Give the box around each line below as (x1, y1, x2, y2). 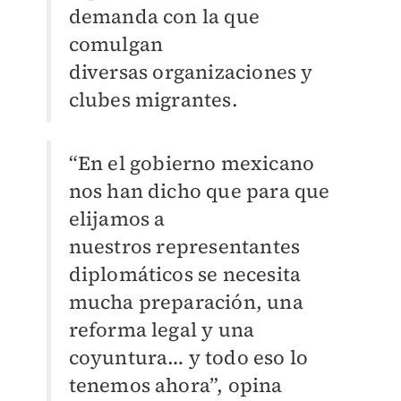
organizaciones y (152, 58, 313, 86)
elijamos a (68, 205, 166, 233)
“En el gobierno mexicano (68, 149, 315, 177)
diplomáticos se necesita (68, 260, 302, 288)
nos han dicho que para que (68, 177, 330, 205)
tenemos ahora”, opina (68, 371, 283, 399)
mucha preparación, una (68, 288, 303, 316)
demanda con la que (68, 3, 260, 30)
